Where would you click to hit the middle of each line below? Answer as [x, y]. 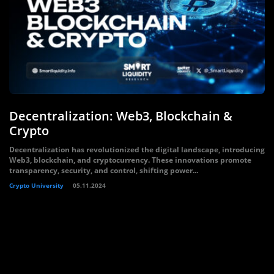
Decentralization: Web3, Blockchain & [121, 116]
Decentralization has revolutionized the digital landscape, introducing [137, 150]
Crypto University [36, 185]
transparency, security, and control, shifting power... [104, 170]
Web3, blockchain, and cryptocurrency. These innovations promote [130, 160]
